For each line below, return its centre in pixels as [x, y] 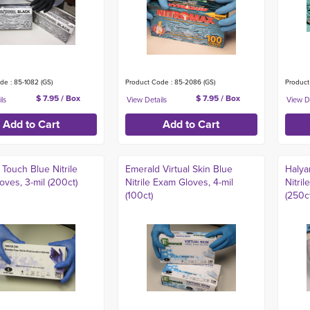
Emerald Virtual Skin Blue [179, 169]
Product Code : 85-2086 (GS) [170, 82]
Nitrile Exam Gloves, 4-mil [179, 182]
